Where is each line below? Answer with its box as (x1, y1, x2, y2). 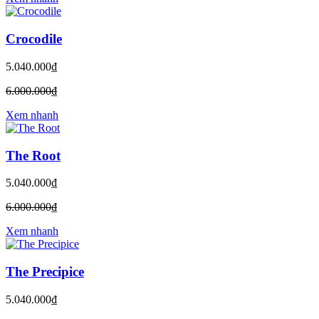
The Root (6, 147, 61, 163)
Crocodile (6, 31, 62, 47)
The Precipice (6, 264, 84, 280)
